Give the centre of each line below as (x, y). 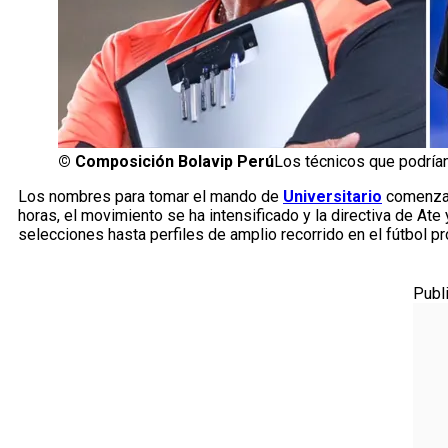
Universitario (332, 197)
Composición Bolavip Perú (174, 162)
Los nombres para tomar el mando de (150, 197)
